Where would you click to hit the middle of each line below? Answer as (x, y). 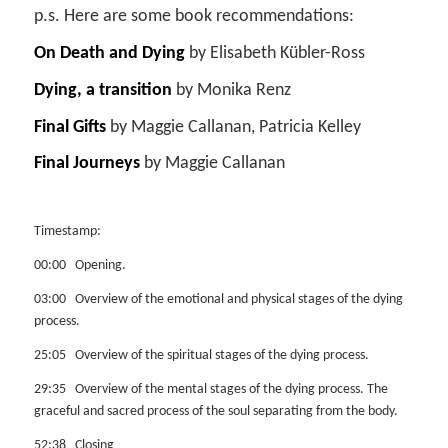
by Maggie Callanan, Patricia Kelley (233, 127)
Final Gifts (69, 127)
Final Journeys (86, 164)
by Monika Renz (231, 90)
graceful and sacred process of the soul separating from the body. (215, 411)
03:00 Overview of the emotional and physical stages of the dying (218, 300)
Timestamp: (67, 232)
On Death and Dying (109, 53)
